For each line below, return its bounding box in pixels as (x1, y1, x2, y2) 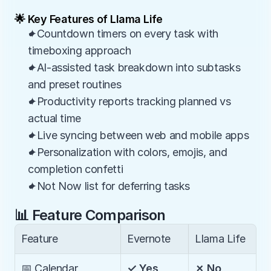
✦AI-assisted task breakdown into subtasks (28, 61, 241, 74)
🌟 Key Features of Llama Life (15, 13, 163, 25)
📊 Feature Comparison (15, 206, 166, 224)
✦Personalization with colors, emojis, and (28, 146, 227, 158)
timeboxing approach (28, 44, 131, 57)
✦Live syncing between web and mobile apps (28, 129, 249, 142)
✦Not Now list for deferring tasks (28, 180, 191, 192)
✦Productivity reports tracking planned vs (28, 95, 231, 108)
